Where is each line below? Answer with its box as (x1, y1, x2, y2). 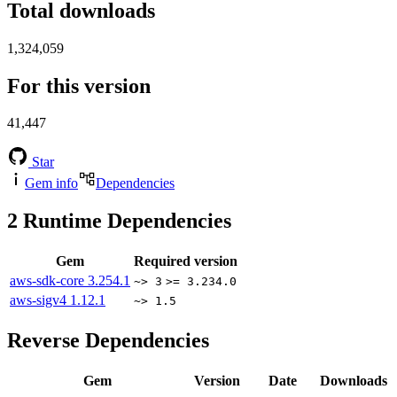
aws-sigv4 (10, 292, 70, 308)
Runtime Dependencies (18, 209, 231, 233)
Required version (134, 253, 237, 269)
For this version (7, 74, 151, 97)
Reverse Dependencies (7, 329, 209, 353)
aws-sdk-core (10, 273, 88, 289)
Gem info (25, 175, 78, 191)
